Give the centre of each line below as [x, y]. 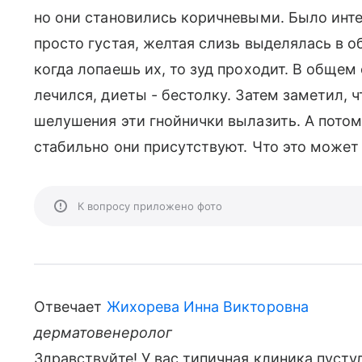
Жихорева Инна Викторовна [207, 307]
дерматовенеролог [103, 333]
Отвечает [70, 307]
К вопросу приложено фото [150, 206]
